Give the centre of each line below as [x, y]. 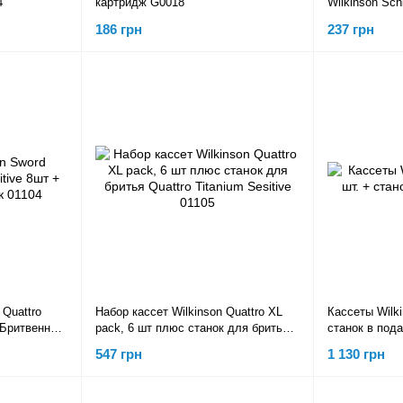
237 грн [351, 29]
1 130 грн [356, 354]
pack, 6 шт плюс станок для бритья [192, 327]
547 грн [119, 354]
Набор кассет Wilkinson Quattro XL [189, 311]
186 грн [119, 29]
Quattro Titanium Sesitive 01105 [179, 344]
